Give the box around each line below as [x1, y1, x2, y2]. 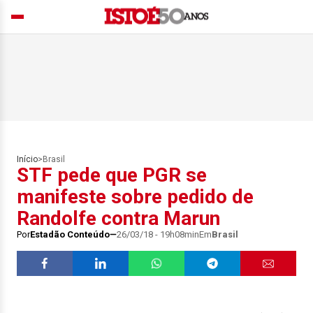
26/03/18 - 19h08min [117, 229, 199, 240]
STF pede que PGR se [17, 163, 207, 187]
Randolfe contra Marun [17, 207, 220, 230]
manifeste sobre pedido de [17, 185, 254, 208]
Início [17, 154, 38, 164]
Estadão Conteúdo [30, 229, 110, 240]
